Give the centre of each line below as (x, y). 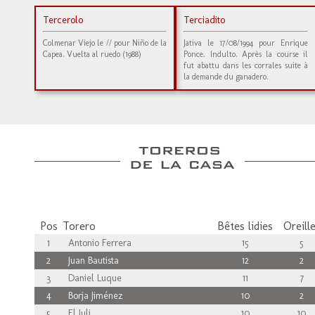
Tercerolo (63, 20)
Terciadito (205, 20)
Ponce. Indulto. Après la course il (246, 54)
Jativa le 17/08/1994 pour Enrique (246, 43)
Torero (79, 226)
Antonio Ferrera (97, 243)
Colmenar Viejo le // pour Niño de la (105, 43)
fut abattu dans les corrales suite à (246, 65)
